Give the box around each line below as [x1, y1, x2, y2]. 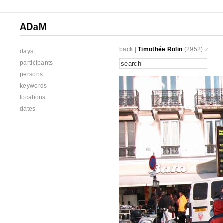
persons [20, 71, 43, 78]
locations [20, 94, 46, 101]
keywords [20, 82, 47, 89]
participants [20, 59, 53, 66]
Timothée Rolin [138, 46, 183, 53]
